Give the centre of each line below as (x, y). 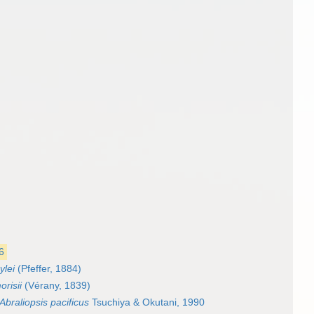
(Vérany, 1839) (56, 286)
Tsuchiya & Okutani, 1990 (147, 302)
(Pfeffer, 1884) (48, 269)
